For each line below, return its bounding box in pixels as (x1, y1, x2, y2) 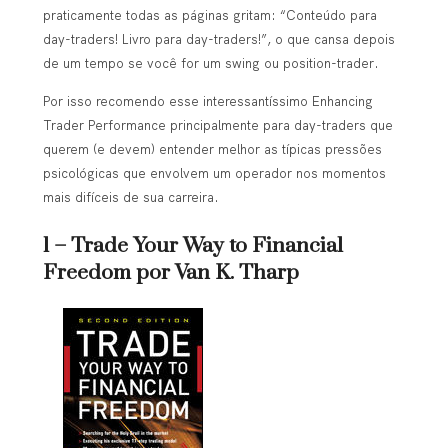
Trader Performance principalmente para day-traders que (42, 117, 393, 134)
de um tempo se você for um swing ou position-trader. (42, 55, 379, 72)
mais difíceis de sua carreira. (42, 189, 219, 206)
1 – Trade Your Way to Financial (42, 232, 343, 259)
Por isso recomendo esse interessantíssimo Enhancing (42, 93, 373, 110)
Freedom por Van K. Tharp (42, 259, 299, 286)
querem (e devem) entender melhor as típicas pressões (42, 141, 382, 158)
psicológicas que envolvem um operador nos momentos (42, 165, 386, 182)
